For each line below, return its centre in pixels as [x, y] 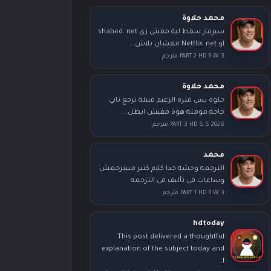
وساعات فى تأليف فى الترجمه [177, 181]
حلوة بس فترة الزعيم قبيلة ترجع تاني [166, 101]
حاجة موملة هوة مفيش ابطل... [173, 113]
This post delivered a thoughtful [171, 237]
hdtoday [208, 224]
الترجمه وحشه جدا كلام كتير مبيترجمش [162, 169]
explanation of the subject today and [163, 250]
